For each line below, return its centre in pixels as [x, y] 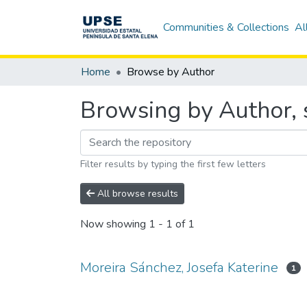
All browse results [136, 194]
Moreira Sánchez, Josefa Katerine [179, 268]
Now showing [114, 224]
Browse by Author [171, 72]
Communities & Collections [226, 27]
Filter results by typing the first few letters [173, 164]
